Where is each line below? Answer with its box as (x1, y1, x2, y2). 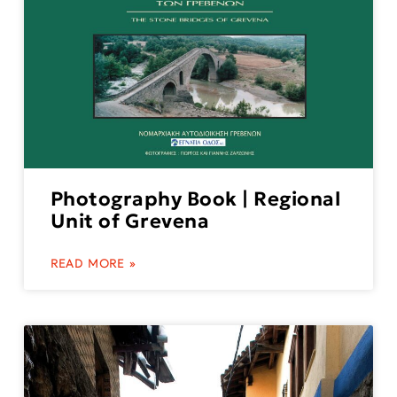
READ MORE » (50, 255, 136, 271)
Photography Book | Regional (50, 186, 341, 211)
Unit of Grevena (50, 208, 210, 233)
